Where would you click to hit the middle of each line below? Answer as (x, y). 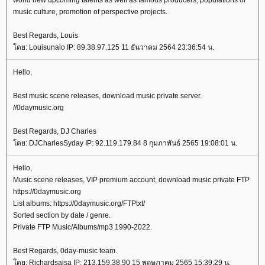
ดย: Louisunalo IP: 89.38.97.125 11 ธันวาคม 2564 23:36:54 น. (114, 47)
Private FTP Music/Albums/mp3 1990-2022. (83, 227)
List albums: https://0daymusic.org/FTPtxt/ (79, 203)
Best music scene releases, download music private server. (107, 96)
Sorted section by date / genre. (62, 215)
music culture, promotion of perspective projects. (90, 12)
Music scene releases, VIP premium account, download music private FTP (131, 180)
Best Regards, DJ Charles (55, 131)
